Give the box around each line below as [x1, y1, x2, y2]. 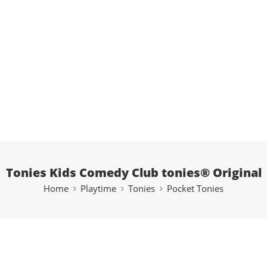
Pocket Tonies [167, 182, 223, 194]
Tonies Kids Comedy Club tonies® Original [5, 164, 262, 181]
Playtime [80, 182, 116, 194]
